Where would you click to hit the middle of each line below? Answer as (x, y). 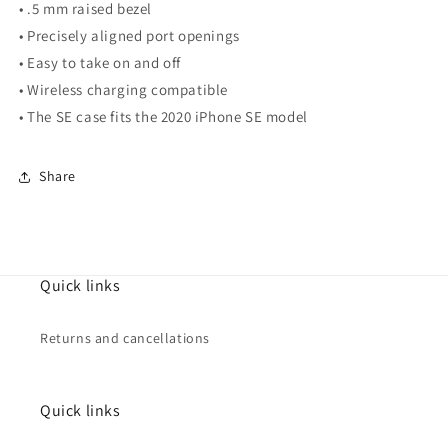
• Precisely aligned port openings (129, 35)
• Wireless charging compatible (123, 89)
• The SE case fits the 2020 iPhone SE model (163, 116)
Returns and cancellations (125, 337)
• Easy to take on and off (100, 62)
